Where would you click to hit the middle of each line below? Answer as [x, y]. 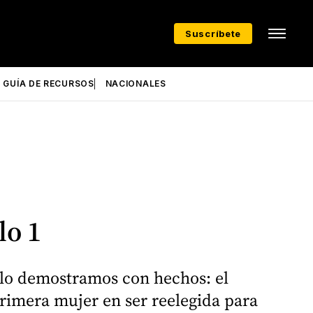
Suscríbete [213, 34]
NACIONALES [136, 83]
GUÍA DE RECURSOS [49, 83]
